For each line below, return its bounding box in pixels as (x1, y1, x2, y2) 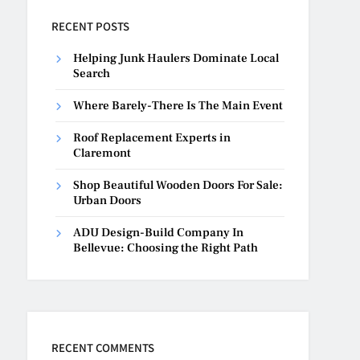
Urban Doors (73, 192, 142, 208)
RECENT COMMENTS (51, 339, 155, 355)
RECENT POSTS (51, 18, 130, 34)
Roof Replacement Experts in (73, 129, 231, 145)
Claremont (73, 145, 132, 161)
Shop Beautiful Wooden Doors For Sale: (73, 177, 284, 193)
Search (73, 65, 111, 81)
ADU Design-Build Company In (73, 224, 244, 240)
